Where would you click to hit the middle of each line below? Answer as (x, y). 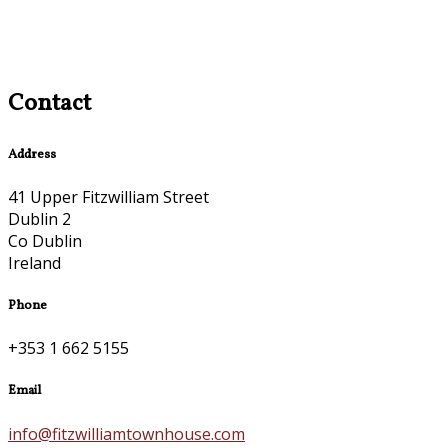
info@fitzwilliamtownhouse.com (126, 433)
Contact (49, 103)
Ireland (34, 262)
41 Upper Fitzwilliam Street (108, 196)
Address (32, 154)
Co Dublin (45, 240)
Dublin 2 (39, 218)
